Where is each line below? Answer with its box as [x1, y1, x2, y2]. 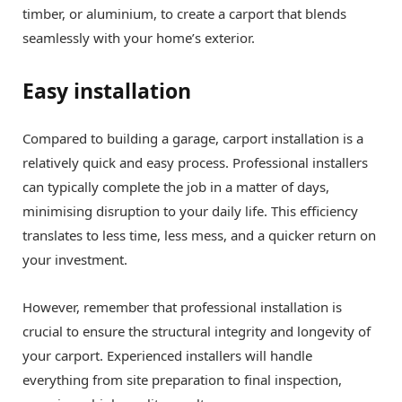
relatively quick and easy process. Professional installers [22, 153, 368, 171]
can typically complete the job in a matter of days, [22, 177, 329, 196]
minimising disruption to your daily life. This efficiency [22, 201, 358, 220]
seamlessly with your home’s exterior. [22, 29, 255, 48]
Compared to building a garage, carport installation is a [22, 128, 363, 147]
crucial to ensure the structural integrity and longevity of [22, 321, 371, 340]
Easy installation [22, 75, 191, 105]
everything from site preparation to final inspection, [22, 370, 342, 389]
